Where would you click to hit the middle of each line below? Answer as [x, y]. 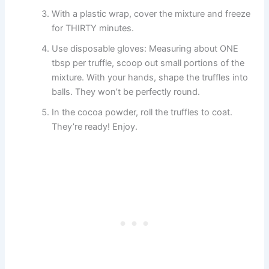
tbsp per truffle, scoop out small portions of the [148, 63]
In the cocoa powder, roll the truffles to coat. [142, 112]
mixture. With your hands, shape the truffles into [150, 77]
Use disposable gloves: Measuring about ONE [145, 48]
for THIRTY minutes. [93, 28]
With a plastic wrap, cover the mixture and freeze [151, 14]
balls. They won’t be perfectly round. [126, 92]
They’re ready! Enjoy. [95, 126]
